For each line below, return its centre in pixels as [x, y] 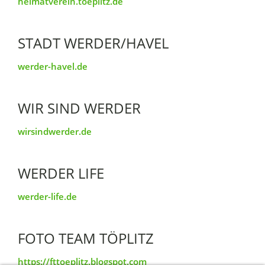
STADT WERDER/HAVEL [93, 43]
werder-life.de [47, 196]
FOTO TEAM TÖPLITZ [86, 238]
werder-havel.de [53, 66]
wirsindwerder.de [55, 131]
